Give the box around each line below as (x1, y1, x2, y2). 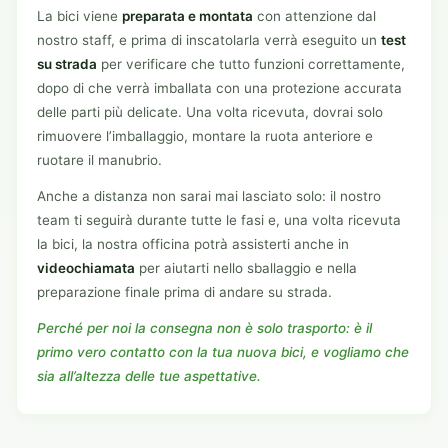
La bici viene (37, 7, 122, 24)
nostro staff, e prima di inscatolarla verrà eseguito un (37, 31, 381, 48)
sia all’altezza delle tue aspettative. (37, 367, 261, 384)
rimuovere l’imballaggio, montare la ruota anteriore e (37, 127, 373, 144)
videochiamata (37, 259, 135, 276)
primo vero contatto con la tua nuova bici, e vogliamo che (37, 343, 409, 360)
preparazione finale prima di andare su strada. (37, 283, 332, 300)
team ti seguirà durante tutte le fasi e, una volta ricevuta (37, 211, 401, 228)
